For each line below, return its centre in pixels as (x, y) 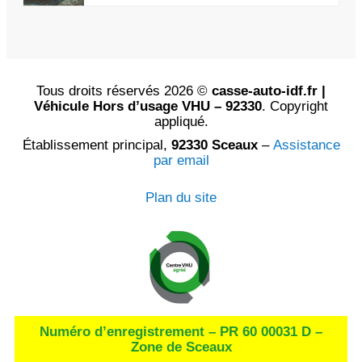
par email (181, 160)
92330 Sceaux (214, 145)
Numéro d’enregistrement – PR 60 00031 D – (181, 331)
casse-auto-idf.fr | (269, 90)
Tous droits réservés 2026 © (124, 90)
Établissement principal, (97, 145)
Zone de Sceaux (181, 347)
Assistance (306, 145)
